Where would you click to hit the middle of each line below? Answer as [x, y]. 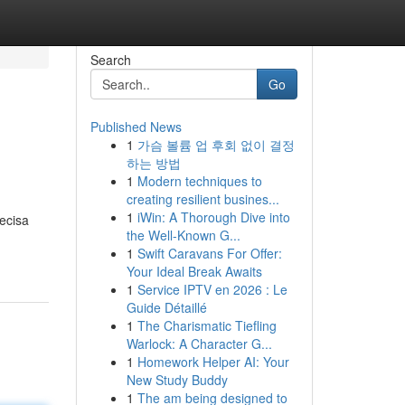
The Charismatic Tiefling [207, 325]
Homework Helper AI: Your [213, 362]
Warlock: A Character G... [199, 344]
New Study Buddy [177, 380]
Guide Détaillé [166, 307]
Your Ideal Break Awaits [194, 271]
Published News [136, 127]
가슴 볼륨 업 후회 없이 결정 [216, 145]
